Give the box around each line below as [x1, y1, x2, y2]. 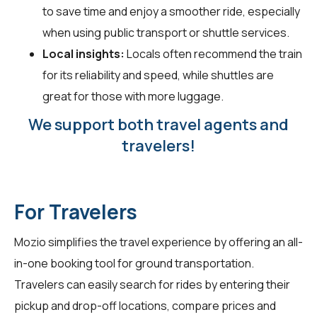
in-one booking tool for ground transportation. [14, 255, 254, 271]
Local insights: [42, 45, 125, 62]
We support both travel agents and [28, 113, 289, 135]
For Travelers [14, 197, 137, 225]
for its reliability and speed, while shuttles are [42, 67, 274, 83]
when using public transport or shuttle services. [42, 24, 289, 40]
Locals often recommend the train [125, 45, 302, 62]
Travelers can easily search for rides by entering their [14, 276, 290, 292]
